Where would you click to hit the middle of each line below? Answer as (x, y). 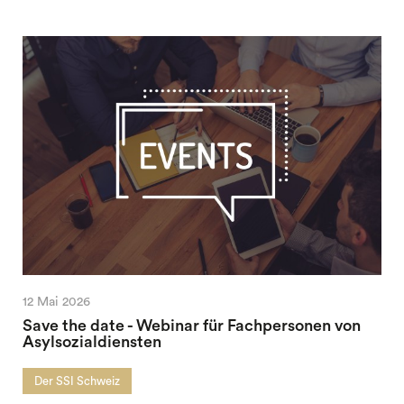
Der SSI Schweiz (77, 381)
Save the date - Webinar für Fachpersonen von (191, 326)
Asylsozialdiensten (92, 342)
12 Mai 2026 (56, 302)
